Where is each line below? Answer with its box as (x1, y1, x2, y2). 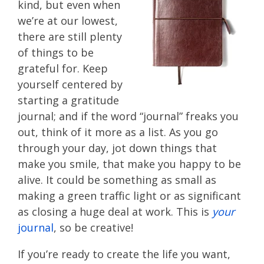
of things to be (18, 45, 94, 60)
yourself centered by (18, 77, 123, 92)
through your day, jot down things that (18, 141, 217, 156)
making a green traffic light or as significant (18, 189, 241, 203)
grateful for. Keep (18, 61, 108, 76)
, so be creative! (54, 220, 133, 235)
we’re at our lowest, (18, 14, 118, 28)
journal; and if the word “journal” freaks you (18, 109, 239, 124)
